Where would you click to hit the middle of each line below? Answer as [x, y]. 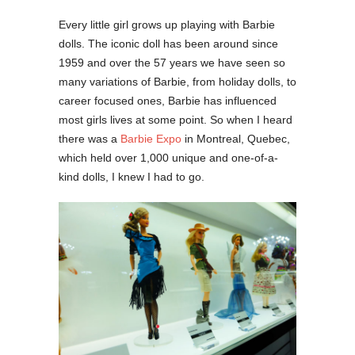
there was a [90, 138]
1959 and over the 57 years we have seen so [172, 62]
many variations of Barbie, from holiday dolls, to [177, 81]
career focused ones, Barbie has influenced [168, 100]
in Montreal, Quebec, [236, 138]
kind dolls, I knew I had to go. [132, 176]
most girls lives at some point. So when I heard [176, 119]
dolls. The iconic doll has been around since [168, 43]
